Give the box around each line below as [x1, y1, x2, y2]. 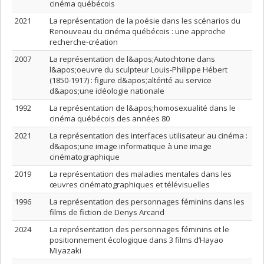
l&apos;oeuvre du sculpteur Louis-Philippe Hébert [49, 64, 227, 75]
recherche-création [49, 37, 118, 47]
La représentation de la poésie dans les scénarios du [49, 15, 240, 26]
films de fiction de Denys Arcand [49, 207, 164, 217]
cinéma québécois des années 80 [49, 113, 170, 124]
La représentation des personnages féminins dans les [49, 196, 245, 207]
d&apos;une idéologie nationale [49, 85, 164, 96]
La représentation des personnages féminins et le [49, 224, 229, 235]
